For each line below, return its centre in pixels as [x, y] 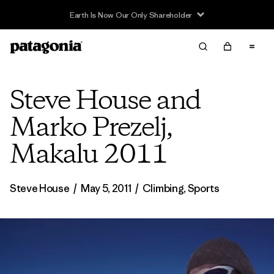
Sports [203, 188]
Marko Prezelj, [91, 128]
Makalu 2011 [88, 155]
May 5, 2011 [106, 188]
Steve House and [105, 102]
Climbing [163, 188]
